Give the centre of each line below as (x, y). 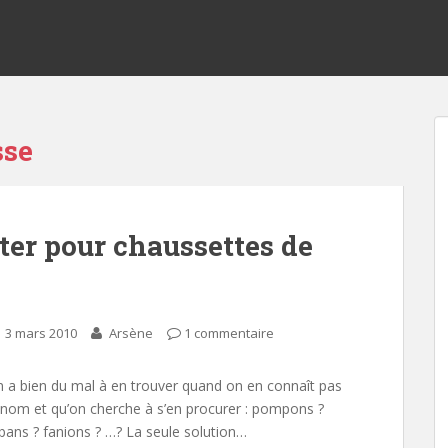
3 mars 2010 (41, 333)
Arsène (131, 333)
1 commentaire (229, 333)
